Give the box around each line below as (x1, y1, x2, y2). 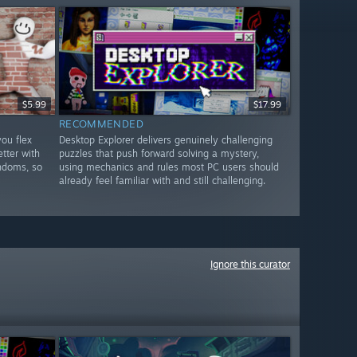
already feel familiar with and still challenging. (58, 175, 265, 187)
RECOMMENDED (58, 117, 144, 131)
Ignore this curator (210, 258, 290, 270)
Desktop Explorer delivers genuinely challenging (58, 134, 273, 147)
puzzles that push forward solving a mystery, (58, 147, 259, 160)
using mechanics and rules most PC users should (58, 161, 279, 174)
